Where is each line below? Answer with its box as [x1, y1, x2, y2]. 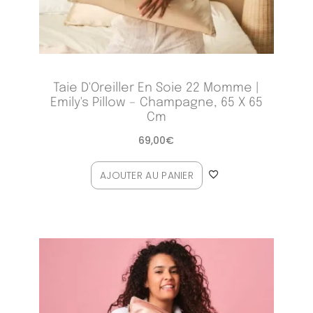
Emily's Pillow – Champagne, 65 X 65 [50, 96, 263, 110]
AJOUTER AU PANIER [99, 168, 194, 183]
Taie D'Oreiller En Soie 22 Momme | [53, 82, 260, 95]
